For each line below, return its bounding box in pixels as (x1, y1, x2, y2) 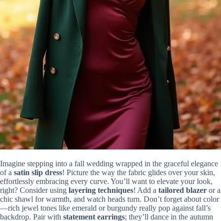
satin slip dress (14, 168, 62, 177)
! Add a (133, 185, 158, 194)
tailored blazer (158, 185, 207, 194)
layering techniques (69, 185, 133, 194)
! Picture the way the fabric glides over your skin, (62, 168, 215, 177)
